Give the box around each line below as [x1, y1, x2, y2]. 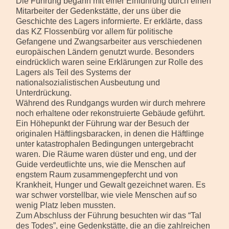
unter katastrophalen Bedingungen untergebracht [15, 139, 193, 148]
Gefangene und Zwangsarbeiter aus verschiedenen [15, 37, 202, 46]
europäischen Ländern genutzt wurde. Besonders [15, 47, 194, 56]
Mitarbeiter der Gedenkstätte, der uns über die [15, 6, 181, 15]
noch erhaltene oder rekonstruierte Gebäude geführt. [15, 108, 205, 118]
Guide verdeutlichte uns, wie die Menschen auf [15, 159, 185, 169]
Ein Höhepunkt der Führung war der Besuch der [15, 119, 189, 128]
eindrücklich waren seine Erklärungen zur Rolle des [15, 57, 203, 66]
